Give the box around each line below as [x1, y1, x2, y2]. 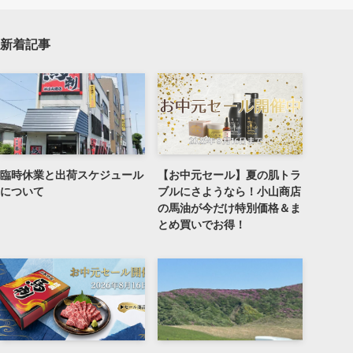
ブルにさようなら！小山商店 [158, 185, 301, 199]
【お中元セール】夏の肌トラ [158, 169, 301, 182]
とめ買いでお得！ [158, 218, 246, 232]
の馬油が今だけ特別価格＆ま [158, 202, 301, 215]
